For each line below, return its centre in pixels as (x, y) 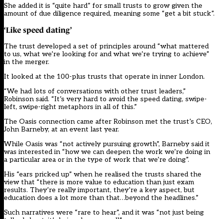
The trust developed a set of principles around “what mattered (106, 46)
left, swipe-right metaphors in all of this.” (71, 107)
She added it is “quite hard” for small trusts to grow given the (103, 6)
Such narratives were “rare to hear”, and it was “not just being (104, 213)
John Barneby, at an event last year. (62, 130)
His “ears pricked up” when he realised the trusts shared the (103, 175)
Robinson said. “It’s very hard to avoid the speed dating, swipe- (105, 99)
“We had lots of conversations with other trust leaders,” (95, 91)
